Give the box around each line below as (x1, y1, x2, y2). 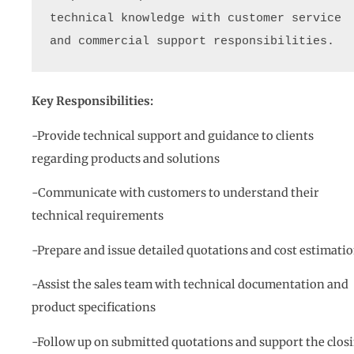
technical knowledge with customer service (50, 12, 342, 25)
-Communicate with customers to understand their (32, 186, 319, 201)
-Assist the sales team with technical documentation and (32, 277, 348, 292)
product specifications (32, 300, 156, 315)
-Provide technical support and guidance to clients (32, 128, 314, 143)
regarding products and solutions (32, 151, 220, 166)
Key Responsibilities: (32, 94, 153, 109)
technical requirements (32, 209, 164, 224)
